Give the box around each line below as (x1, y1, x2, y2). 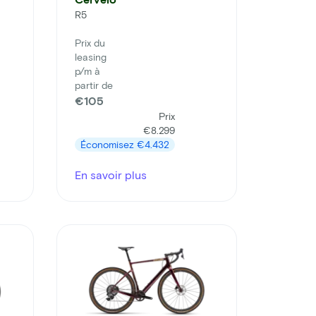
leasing (75, 51, 107, 63)
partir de (75, 79, 113, 92)
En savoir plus (75, 168, 147, 182)
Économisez (80, 138, 137, 151)
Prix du (75, 37, 105, 49)
